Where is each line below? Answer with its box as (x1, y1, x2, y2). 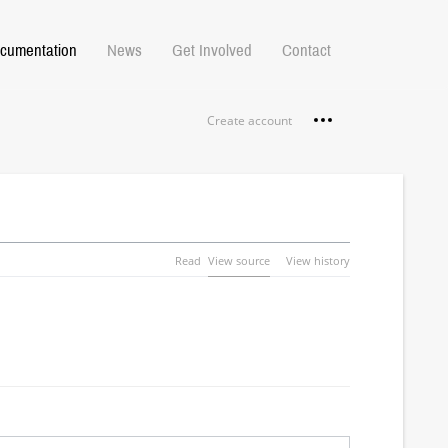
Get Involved (172, 40, 252, 60)
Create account (207, 111, 292, 129)
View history (285, 252, 350, 268)
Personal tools (312, 107, 426, 130)
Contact (282, 40, 331, 60)
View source (207, 252, 270, 268)
